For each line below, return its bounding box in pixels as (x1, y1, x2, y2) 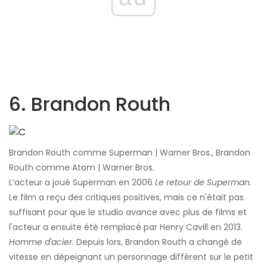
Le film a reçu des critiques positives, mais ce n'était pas (9, 191, 244, 204)
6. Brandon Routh (9, 91, 170, 118)
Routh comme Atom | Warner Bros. (9, 162, 154, 174)
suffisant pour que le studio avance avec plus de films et (9, 206, 247, 219)
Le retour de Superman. (155, 176, 252, 189)
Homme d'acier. (9, 236, 74, 249)
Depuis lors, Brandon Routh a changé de (74, 236, 242, 249)
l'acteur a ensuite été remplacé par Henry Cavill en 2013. (9, 221, 243, 234)
